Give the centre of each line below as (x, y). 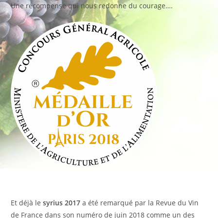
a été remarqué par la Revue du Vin (140, 203)
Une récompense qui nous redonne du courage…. (92, 6)
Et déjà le (26, 203)
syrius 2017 (61, 203)
